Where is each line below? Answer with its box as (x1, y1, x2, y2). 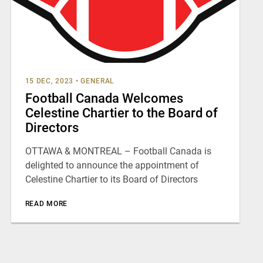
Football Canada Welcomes (25, 91, 183, 106)
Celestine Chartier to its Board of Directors (25, 174, 198, 185)
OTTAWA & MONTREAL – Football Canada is (25, 146, 211, 157)
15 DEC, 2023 (25, 77, 74, 85)
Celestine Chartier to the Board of (25, 106, 218, 120)
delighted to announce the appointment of (25, 160, 199, 171)
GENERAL (80, 77, 115, 85)
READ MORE (25, 200, 68, 208)
